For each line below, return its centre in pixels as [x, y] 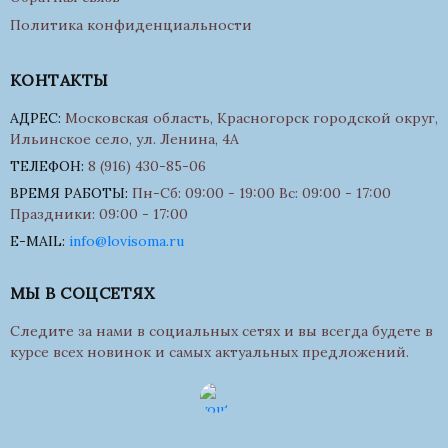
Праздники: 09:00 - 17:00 [99, 214]
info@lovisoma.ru [126, 241]
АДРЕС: [35, 118]
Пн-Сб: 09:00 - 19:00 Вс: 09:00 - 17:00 [259, 193]
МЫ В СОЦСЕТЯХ [82, 293]
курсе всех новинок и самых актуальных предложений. [209, 352]
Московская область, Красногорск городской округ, [249, 118]
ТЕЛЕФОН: [47, 166]
